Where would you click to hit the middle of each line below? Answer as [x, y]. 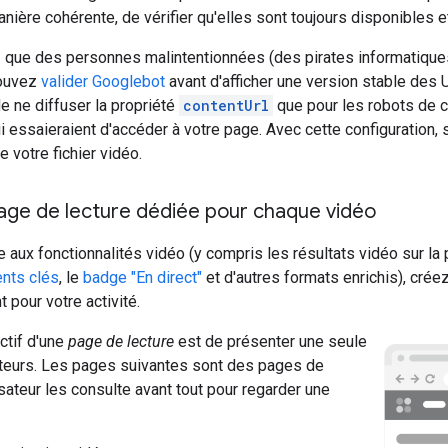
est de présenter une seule [270, 342]
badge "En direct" [142, 278]
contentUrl [226, 106]
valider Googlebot [103, 82]
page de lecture [121, 342]
